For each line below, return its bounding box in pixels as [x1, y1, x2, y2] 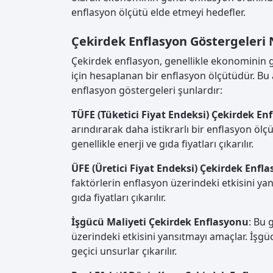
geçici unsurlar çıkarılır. [71, 244, 177, 258]
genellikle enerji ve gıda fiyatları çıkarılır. [71, 137, 253, 151]
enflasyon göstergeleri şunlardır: [71, 83, 222, 97]
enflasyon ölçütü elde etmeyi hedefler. [71, 5, 246, 19]
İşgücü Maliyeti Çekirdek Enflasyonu [71, 215, 249, 229]
